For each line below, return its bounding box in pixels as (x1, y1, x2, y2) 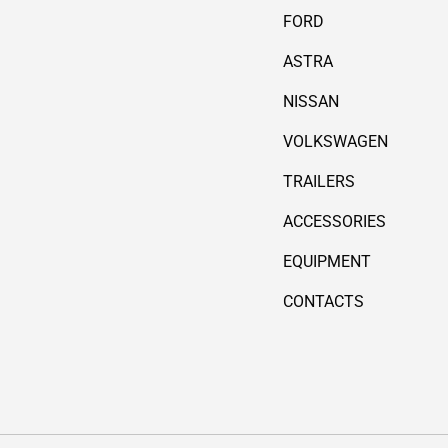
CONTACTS (282, 292, 364, 312)
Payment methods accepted (239, 403, 436, 423)
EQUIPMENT (282, 252, 371, 272)
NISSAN (282, 92, 339, 112)
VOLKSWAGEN (282, 132, 388, 152)
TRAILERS (282, 172, 355, 192)
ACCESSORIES (282, 212, 386, 232)
